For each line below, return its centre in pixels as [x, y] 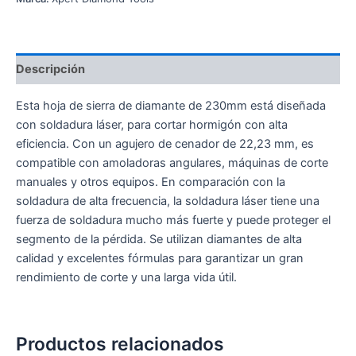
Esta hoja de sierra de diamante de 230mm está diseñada [171, 105]
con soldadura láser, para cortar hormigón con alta [152, 124]
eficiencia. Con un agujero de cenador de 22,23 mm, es [165, 143]
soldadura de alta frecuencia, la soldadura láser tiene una [168, 201]
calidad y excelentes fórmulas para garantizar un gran [160, 258]
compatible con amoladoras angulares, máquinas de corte [172, 163]
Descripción [50, 69]
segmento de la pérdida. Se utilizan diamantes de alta [159, 239]
